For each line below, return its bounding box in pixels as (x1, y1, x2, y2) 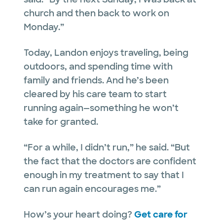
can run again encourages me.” (24, 183, 161, 195)
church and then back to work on (24, 7, 169, 20)
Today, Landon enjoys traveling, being (24, 47, 188, 59)
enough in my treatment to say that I (24, 169, 184, 182)
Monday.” (24, 21, 64, 34)
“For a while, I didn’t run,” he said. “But (24, 142, 190, 154)
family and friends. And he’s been (24, 74, 169, 87)
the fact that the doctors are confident (24, 155, 196, 168)
